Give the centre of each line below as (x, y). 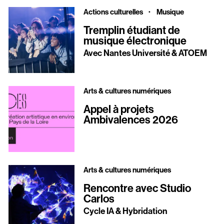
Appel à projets (118, 109)
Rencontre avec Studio (137, 188)
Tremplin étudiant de (131, 30)
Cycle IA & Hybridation (125, 211)
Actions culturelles (114, 11)
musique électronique (135, 41)
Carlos (99, 199)
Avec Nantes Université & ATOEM (145, 53)
